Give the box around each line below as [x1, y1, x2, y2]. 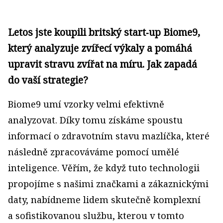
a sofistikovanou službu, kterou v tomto [8, 210, 184, 222]
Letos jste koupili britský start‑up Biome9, [8, 25, 200, 39]
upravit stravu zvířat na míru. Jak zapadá [8, 57, 197, 71]
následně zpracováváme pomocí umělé [8, 146, 179, 158]
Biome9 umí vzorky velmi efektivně [8, 98, 164, 110]
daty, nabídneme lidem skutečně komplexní [8, 194, 201, 206]
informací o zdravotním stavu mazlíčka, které [8, 130, 210, 142]
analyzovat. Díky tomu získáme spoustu [8, 114, 183, 126]
